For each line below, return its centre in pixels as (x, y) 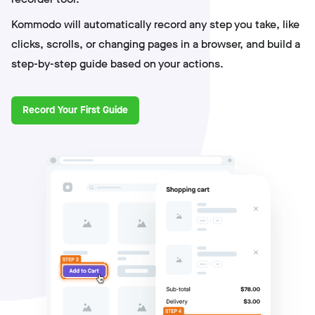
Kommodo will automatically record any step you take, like (155, 25)
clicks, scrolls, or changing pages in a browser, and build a (156, 44)
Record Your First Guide (75, 110)
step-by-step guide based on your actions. (117, 64)
